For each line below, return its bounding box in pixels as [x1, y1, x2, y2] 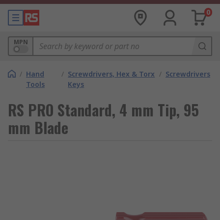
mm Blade [8, 116, 68, 138]
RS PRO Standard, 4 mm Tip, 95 [8, 99, 199, 121]
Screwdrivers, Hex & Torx [68, 69, 155, 79]
